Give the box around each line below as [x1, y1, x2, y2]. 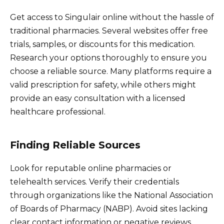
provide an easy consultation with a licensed [10, 93, 185, 103]
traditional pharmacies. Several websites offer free [10, 25, 208, 35]
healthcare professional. [10, 106, 105, 116]
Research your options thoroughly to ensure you [10, 52, 207, 62]
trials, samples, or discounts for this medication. [10, 39, 195, 49]
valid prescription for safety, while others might [10, 79, 196, 89]
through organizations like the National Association [10, 190, 213, 200]
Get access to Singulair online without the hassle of [10, 12, 214, 22]
